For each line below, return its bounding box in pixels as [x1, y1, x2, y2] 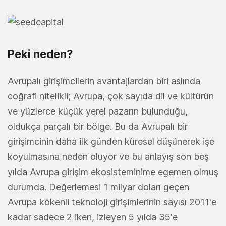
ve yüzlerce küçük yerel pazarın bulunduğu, [8, 105, 188, 117]
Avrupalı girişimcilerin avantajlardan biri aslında [8, 75, 200, 86]
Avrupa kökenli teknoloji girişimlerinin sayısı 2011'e [8, 196, 216, 207]
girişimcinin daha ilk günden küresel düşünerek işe [8, 136, 214, 147]
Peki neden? [8, 47, 73, 61]
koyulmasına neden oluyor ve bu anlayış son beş [8, 151, 209, 162]
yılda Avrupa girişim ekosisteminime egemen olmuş [8, 166, 218, 177]
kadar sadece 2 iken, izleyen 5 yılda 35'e [8, 211, 178, 222]
